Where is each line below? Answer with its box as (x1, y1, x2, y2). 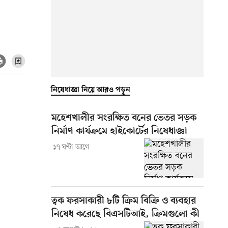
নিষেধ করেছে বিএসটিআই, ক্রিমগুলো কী (51, 208, 199, 220)
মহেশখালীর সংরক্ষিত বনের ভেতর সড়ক (51, 112, 196, 124)
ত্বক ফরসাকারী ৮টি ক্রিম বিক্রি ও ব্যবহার (51, 195, 196, 207)
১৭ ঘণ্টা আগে (52, 142, 90, 152)
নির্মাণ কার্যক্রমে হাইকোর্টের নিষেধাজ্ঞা (51, 125, 187, 137)
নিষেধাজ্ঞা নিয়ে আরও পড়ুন (51, 85, 130, 95)
